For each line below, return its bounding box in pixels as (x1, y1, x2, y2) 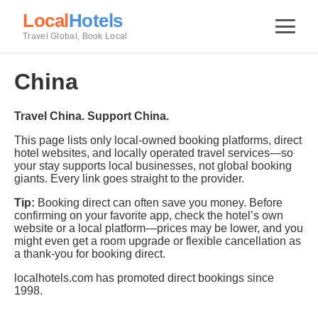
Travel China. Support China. (14, 110, 169, 123)
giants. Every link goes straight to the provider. (14, 172, 244, 185)
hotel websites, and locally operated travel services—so (14, 147, 293, 160)
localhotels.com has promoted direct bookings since (14, 272, 274, 285)
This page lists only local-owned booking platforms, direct (14, 134, 302, 147)
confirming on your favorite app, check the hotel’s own (14, 209, 283, 222)
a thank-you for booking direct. (14, 248, 165, 261)
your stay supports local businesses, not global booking (14, 160, 292, 172)
